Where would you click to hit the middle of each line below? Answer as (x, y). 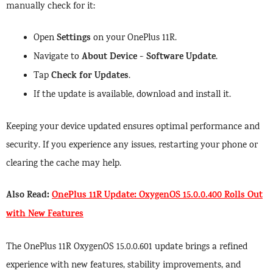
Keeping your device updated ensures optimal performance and (133, 127)
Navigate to (58, 58)
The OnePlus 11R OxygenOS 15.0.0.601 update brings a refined (127, 247)
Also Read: (29, 196)
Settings (74, 39)
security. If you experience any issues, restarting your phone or (132, 145)
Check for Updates (90, 77)
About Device (109, 58)
